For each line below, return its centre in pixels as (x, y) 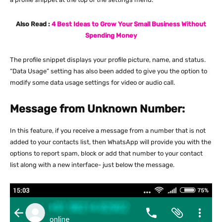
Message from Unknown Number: (97, 109)
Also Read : (34, 24)
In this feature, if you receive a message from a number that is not (108, 130)
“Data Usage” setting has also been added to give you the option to (109, 71)
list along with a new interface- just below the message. (92, 165)
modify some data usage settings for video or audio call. (92, 82)
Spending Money (111, 35)
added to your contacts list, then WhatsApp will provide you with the (111, 142)
